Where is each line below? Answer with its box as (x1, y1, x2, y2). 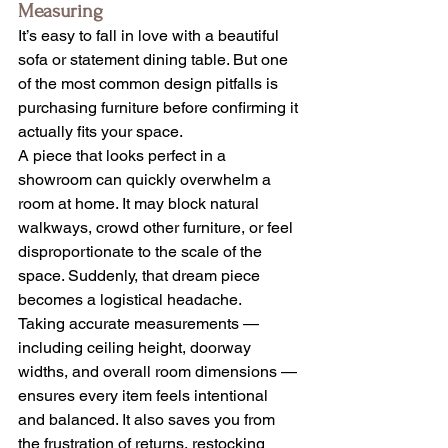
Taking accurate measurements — (18, 314, 263, 334)
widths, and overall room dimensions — (18, 362, 301, 382)
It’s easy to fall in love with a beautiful (18, 26, 283, 46)
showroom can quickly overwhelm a (18, 170, 275, 190)
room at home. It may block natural (18, 194, 263, 214)
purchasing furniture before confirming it (18, 98, 302, 118)
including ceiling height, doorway (18, 338, 255, 358)
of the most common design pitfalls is (18, 74, 282, 94)
